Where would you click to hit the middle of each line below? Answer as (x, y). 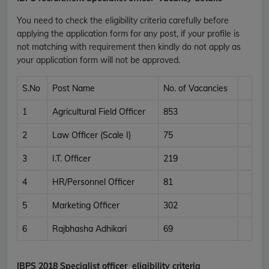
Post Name (74, 88)
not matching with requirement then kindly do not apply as (129, 47)
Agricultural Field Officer (99, 111)
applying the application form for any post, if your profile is (128, 33)
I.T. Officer (71, 158)
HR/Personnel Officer (93, 182)
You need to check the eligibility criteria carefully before (123, 20)
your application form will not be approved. (98, 60)
